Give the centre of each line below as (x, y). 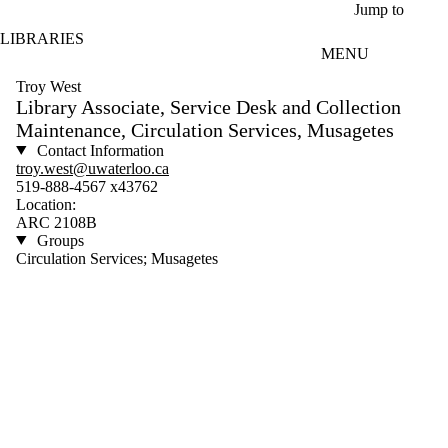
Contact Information (98, 150)
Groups (58, 240)
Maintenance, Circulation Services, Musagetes (205, 129)
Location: (46, 204)
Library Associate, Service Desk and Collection (208, 106)
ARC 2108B (56, 222)
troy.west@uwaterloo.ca (92, 168)
